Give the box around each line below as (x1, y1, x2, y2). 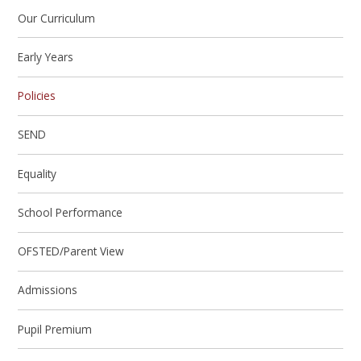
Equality (18, 165, 57, 181)
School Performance (18, 204, 123, 220)
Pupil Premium (18, 321, 93, 337)
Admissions (18, 282, 78, 298)
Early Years (18, 48, 74, 64)
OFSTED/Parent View (18, 243, 125, 259)
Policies (18, 88, 56, 104)
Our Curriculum (18, 10, 96, 26)
